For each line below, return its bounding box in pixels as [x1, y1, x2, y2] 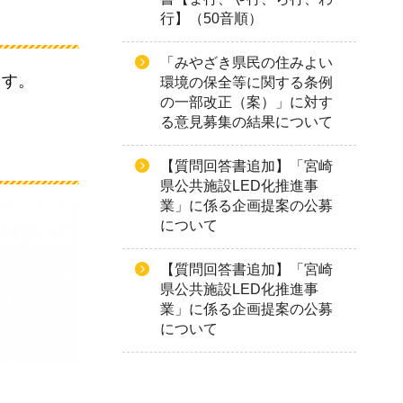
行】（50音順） [160, 11, 263, 26]
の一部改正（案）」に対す [160, 94, 333, 110]
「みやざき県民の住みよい [160, 55, 333, 70]
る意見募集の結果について [160, 114, 333, 130]
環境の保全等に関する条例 [160, 75, 333, 90]
